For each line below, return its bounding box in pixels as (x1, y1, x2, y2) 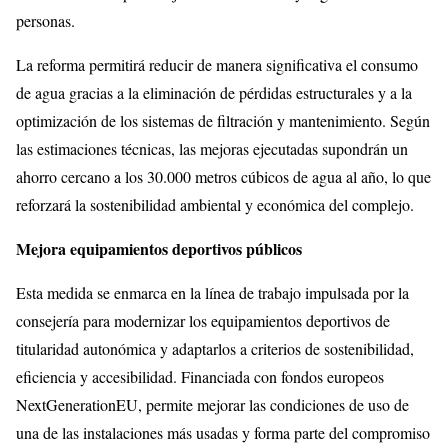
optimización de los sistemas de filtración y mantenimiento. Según (16, 109, 430, 131)
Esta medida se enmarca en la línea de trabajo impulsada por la (16, 281, 409, 303)
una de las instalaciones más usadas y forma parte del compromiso (16, 421, 430, 443)
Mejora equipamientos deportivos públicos (16, 236, 302, 260)
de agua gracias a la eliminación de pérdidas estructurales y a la (16, 81, 412, 103)
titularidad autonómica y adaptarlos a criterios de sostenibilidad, (16, 337, 414, 359)
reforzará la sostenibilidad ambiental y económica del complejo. (16, 193, 414, 215)
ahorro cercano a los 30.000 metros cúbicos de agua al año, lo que (16, 165, 431, 187)
